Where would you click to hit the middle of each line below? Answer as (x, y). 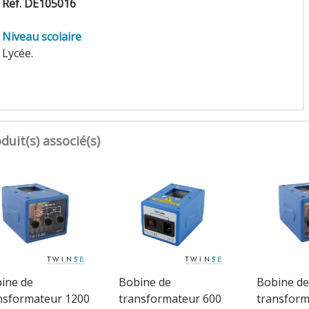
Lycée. (17, 53)
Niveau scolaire (41, 36)
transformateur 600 (170, 298)
